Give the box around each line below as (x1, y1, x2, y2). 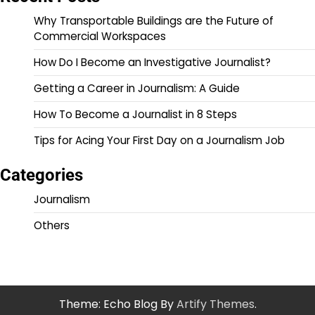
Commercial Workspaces (34, 28, 166, 44)
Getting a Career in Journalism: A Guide (34, 80, 240, 96)
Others (34, 217, 70, 233)
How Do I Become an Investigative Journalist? (34, 54, 271, 70)
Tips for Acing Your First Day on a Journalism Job (34, 132, 285, 148)
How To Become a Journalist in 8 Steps (34, 106, 237, 122)
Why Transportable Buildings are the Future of (34, 13, 274, 28)
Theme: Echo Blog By (58, 295, 176, 312)
